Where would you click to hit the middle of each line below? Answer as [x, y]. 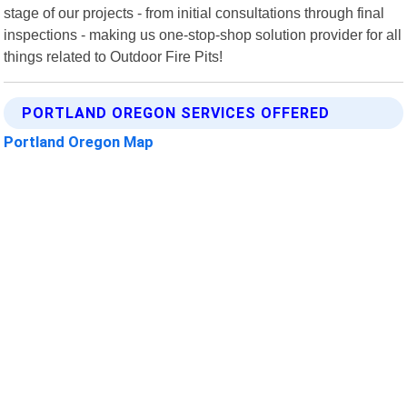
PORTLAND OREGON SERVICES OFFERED [176, 113]
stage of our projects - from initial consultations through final [194, 12]
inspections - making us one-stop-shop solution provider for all [203, 34]
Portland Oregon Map [79, 141]
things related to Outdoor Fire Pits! [114, 56]
